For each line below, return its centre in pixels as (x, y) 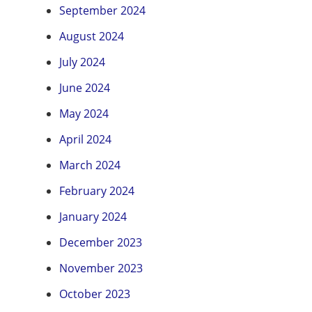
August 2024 (92, 37)
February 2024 (97, 191)
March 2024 (90, 165)
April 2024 (85, 140)
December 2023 (101, 243)
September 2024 (102, 11)
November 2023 (101, 268)
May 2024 (84, 114)
